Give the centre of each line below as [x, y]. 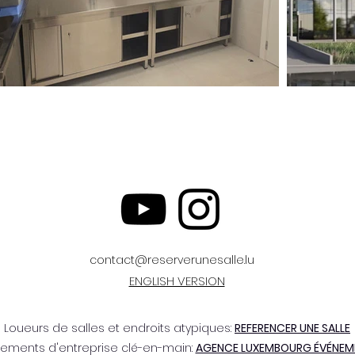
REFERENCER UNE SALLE [292, 328]
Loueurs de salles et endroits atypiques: [119, 328]
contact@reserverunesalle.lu [172, 260]
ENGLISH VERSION [177, 281]
